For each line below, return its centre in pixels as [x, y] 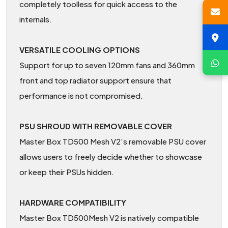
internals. [36, 19]
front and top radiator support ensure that [95, 80]
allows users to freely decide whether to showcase [111, 157]
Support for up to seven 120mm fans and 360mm [107, 65]
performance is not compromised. [81, 96]
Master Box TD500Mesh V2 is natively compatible [109, 218]
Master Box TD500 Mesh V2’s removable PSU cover [113, 141]
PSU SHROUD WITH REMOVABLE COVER [96, 126]
